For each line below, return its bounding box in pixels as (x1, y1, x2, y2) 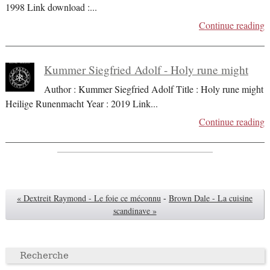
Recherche (19, 250, 69, 262)
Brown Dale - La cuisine (169, 192, 253, 204)
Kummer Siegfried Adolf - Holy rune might (43, 61, 248, 77)
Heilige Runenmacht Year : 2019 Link (5, 97, 151, 111)
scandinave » (113, 205, 157, 217)
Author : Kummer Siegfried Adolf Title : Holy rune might (43, 83, 263, 96)
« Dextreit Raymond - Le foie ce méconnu (17, 192, 161, 204)
